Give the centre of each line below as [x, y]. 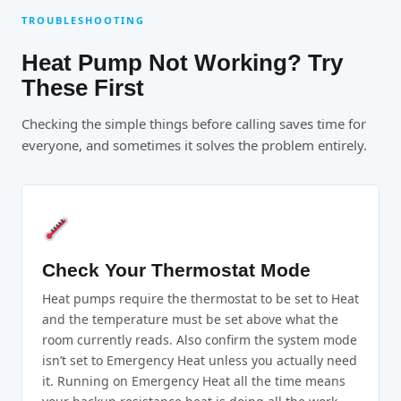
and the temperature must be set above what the [190, 320]
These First [83, 88]
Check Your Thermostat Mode [176, 270]
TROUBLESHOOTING [83, 21]
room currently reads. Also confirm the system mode [200, 340]
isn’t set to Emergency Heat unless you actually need [200, 361]
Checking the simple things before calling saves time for [194, 124]
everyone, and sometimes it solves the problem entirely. [194, 145]
